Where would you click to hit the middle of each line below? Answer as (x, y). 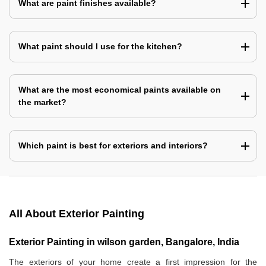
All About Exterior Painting (77, 213)
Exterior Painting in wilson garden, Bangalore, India (124, 242)
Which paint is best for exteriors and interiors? (113, 145)
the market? (42, 102)
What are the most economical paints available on (120, 89)
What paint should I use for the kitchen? (100, 46)
